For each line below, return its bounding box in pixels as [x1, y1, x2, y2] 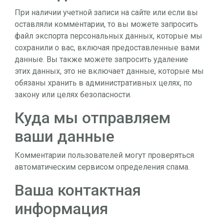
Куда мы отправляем [15, 108, 171, 127]
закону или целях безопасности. [15, 89, 131, 99]
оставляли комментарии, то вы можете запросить [15, 19, 198, 29]
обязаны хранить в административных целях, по [15, 78, 192, 88]
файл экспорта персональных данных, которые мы [15, 31, 202, 41]
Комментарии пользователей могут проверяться [15, 150, 194, 160]
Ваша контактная [15, 180, 141, 199]
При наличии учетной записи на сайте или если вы [15, 7, 198, 17]
